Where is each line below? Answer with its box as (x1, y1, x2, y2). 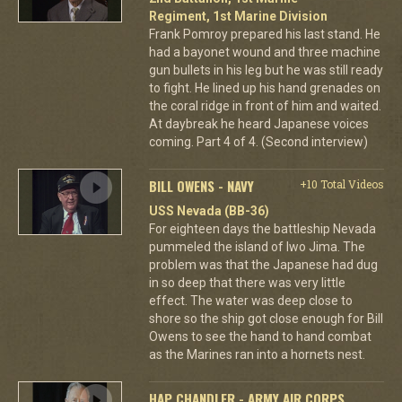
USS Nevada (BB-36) (148, 203, 269, 218)
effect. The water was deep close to (148, 293, 353, 308)
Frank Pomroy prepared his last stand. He (148, 26, 380, 41)
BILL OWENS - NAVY (148, 175, 254, 196)
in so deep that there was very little (148, 275, 345, 290)
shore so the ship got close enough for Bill (148, 310, 383, 326)
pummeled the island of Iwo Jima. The (148, 239, 365, 254)
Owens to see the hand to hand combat (148, 328, 371, 344)
